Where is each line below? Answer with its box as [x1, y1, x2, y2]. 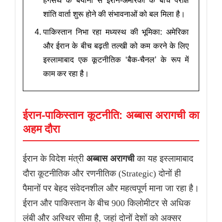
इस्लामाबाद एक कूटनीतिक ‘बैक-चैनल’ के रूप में [43, 55, 189, 64]
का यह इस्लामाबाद [134, 154, 193, 164]
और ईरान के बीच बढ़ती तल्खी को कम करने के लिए [43, 42, 189, 51]
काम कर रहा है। [43, 69, 89, 78]
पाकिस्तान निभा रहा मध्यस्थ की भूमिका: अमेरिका [43, 28, 189, 37]
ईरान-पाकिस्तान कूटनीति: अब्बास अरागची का [23, 109, 199, 122]
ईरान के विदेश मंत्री [23, 154, 86, 164]
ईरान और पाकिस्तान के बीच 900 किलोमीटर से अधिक [23, 198, 190, 209]
